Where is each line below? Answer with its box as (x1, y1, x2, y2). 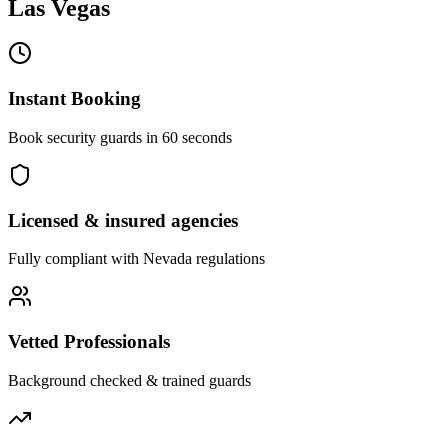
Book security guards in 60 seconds (8, 128, 232, 146)
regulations (192, 250, 265, 268)
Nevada (143, 250, 192, 268)
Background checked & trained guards (8, 371, 251, 389)
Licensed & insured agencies (8, 209, 238, 231)
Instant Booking (8, 88, 141, 110)
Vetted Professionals (8, 331, 170, 352)
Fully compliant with (8, 250, 143, 268)
